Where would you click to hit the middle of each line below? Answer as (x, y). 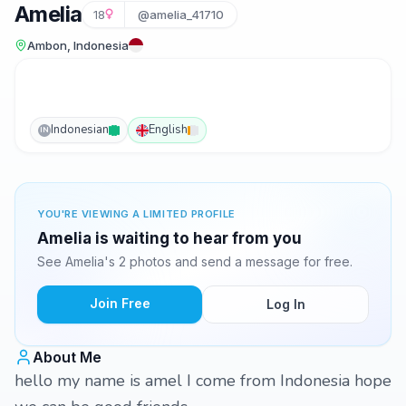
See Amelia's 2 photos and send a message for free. (195, 261)
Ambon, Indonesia (78, 45)
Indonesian (80, 130)
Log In (285, 304)
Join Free (120, 303)
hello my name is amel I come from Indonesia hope (203, 381)
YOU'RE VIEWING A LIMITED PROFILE (136, 214)
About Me (67, 357)
